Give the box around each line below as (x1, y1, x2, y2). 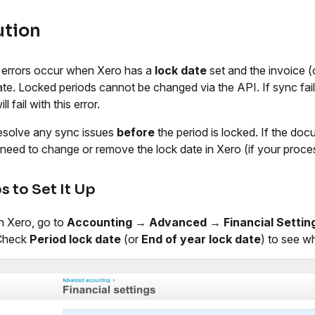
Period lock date (30, 231, 121, 246)
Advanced (149, 214, 207, 229)
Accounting (67, 214, 132, 229)
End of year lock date (141, 231, 261, 246)
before (117, 124, 155, 139)
